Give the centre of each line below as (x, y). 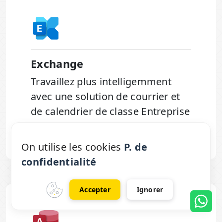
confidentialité (59, 162)
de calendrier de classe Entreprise (111, 111)
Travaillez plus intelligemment (101, 82)
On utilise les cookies (73, 147)
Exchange (57, 64)
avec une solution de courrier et (106, 97)
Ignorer (150, 190)
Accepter (95, 190)
